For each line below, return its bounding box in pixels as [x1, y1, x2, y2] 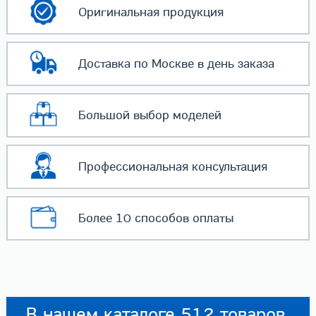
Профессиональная [78, 159, 188, 174]
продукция [159, 5, 224, 20]
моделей [169, 108, 221, 123]
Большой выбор [78, 108, 169, 123]
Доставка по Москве [78, 56, 194, 72]
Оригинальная [78, 5, 159, 20]
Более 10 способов [78, 210, 189, 226]
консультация [188, 159, 267, 174]
